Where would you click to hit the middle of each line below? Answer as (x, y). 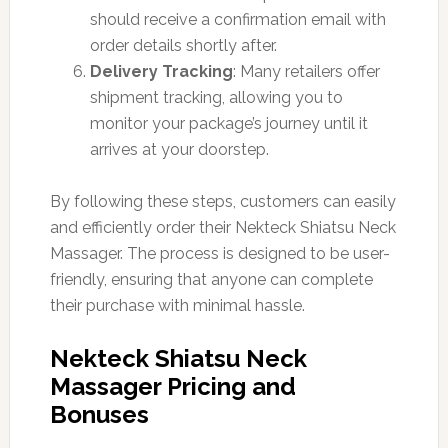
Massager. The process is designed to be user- (219, 253)
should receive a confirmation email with (237, 19)
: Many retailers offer (306, 71)
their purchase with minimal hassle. (177, 305)
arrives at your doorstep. (179, 149)
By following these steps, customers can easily (222, 201)
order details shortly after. (183, 45)
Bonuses (99, 414)
